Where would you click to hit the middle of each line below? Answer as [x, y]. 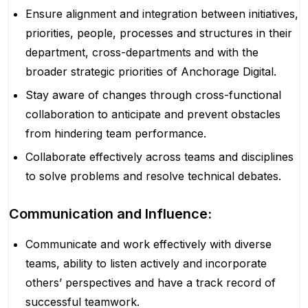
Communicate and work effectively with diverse [148, 244]
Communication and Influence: [110, 214]
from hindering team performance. [116, 133]
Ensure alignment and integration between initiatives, [162, 14]
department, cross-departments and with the [142, 52]
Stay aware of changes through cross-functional [153, 95]
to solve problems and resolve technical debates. [153, 176]
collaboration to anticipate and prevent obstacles [153, 114]
